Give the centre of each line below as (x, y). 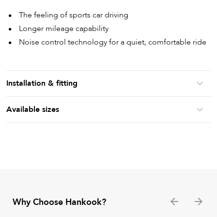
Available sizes (33, 109)
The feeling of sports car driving (74, 15)
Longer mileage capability (64, 28)
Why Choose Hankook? (60, 202)
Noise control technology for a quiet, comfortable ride (113, 42)
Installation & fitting (42, 83)
